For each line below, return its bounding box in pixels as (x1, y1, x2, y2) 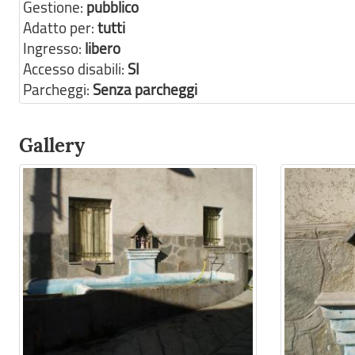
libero (85, 38, 120, 59)
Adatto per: (23, 17, 97, 38)
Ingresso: (23, 38, 85, 59)
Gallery (19, 133, 85, 158)
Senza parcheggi (93, 79, 197, 100)
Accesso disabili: (23, 59, 128, 79)
